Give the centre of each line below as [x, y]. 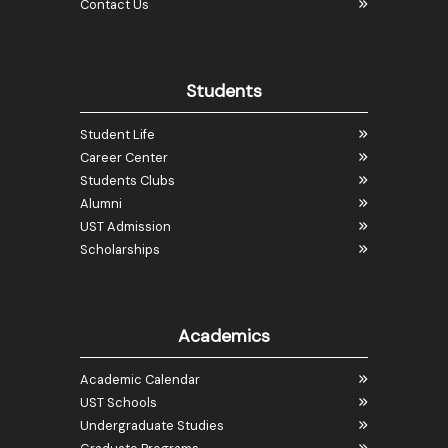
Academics [224, 335]
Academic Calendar [140, 379]
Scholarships [120, 249]
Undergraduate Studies [152, 425]
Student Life [117, 134]
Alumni [101, 203]
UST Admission [125, 226]
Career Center [124, 157]
